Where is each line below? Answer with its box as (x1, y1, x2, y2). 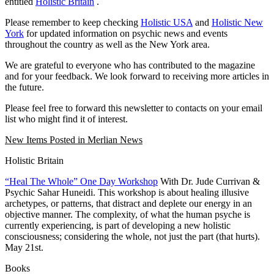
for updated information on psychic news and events (26, 28, 228, 39)
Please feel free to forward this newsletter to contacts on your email (5, 102, 262, 113)
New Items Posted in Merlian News (5, 134, 143, 145)
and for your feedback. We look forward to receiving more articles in (5, 70, 269, 81)
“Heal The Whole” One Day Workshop (5, 176, 158, 187)
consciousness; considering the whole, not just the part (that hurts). (5, 231, 260, 242)
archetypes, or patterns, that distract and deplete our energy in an (5, 198, 252, 209)
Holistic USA (141, 17, 193, 28)
